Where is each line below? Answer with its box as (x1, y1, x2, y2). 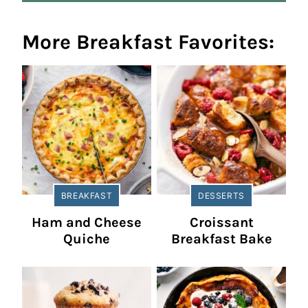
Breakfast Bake (170, 231, 272, 247)
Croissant (189, 214, 254, 231)
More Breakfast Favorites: (22, 30, 274, 55)
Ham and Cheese (32, 214, 142, 231)
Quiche (63, 231, 110, 247)
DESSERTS (198, 190, 245, 201)
